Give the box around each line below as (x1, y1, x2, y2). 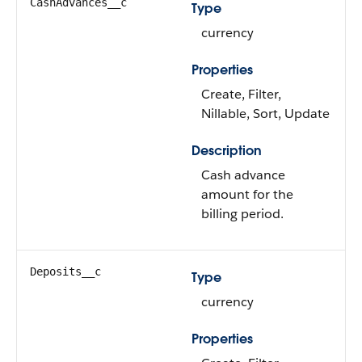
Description (192, 142, 262, 159)
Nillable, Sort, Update (201, 105, 330, 122)
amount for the (201, 186, 293, 203)
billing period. (201, 205, 284, 222)
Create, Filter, (201, 86, 281, 103)
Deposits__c (30, 265, 101, 278)
